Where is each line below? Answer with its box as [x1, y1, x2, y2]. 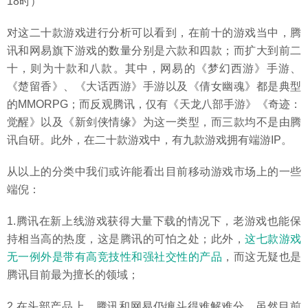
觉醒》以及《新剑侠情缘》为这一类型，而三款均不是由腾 [7, 115, 301, 128]
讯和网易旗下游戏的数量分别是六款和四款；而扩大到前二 [7, 44, 301, 56]
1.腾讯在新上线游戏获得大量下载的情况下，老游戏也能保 [7, 214, 301, 227]
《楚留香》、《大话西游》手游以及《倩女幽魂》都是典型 [7, 80, 301, 92]
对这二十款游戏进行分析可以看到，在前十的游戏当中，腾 [7, 26, 301, 38]
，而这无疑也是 [222, 250, 302, 263]
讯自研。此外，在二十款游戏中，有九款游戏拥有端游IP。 [7, 133, 292, 146]
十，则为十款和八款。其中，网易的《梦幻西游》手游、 [7, 62, 301, 74]
